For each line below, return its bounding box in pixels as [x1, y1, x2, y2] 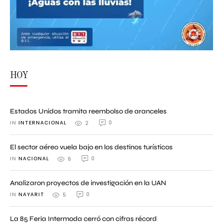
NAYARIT [18, 191, 44, 198]
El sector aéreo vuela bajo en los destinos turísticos [10, 143, 173, 151]
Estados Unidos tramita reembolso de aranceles [10, 107, 167, 115]
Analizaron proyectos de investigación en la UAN [10, 179, 166, 187]
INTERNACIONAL [18, 119, 67, 126]
